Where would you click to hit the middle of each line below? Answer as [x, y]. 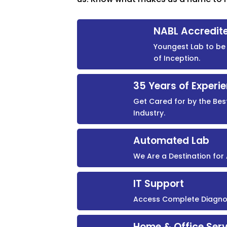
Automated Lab [171, 141]
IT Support [158, 184]
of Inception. [177, 58]
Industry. [149, 113]
